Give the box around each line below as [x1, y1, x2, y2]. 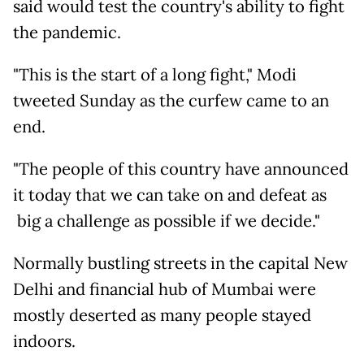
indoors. [13, 330, 76, 352]
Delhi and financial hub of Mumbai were [13, 278, 316, 300]
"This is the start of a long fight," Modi [13, 63, 297, 85]
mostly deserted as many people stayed [13, 304, 311, 326]
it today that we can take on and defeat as [13, 184, 327, 206]
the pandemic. [13, 21, 121, 43]
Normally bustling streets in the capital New [13, 252, 348, 274]
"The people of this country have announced [13, 158, 349, 180]
